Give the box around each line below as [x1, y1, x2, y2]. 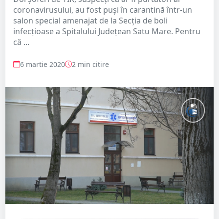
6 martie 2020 [20, 59, 65, 69]
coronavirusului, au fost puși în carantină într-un [13, 4, 192, 15]
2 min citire [72, 59, 109, 69]
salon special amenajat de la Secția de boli [13, 15, 168, 26]
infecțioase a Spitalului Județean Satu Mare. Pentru [13, 25, 200, 37]
